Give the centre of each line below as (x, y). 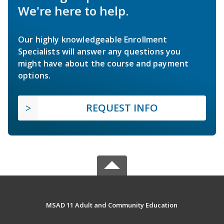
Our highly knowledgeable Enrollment (93, 39)
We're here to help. (73, 10)
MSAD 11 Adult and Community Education (112, 205)
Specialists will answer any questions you (99, 51)
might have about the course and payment (103, 63)
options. (34, 75)
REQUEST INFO (122, 107)
